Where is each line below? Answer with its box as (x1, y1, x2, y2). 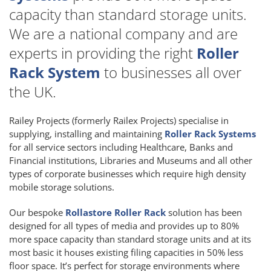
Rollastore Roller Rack (65, 206, 166, 218)
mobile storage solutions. (9, 180, 114, 193)
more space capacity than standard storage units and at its (9, 232, 251, 245)
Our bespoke (9, 206, 65, 218)
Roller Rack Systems (165, 127, 256, 140)
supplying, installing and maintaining (9, 127, 165, 140)
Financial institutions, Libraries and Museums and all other (9, 154, 252, 166)
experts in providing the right (9, 42, 197, 63)
